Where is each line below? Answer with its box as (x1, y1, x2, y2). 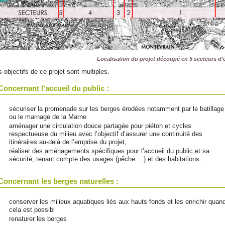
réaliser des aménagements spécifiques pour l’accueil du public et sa (9, 147, 209, 155)
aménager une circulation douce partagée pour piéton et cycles (9, 122, 191, 130)
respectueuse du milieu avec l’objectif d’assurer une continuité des (9, 130, 202, 138)
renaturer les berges (9, 215, 67, 222)
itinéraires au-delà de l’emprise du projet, (9, 138, 127, 146)
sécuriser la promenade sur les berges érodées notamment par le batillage (9, 105, 224, 113)
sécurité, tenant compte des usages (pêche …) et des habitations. (9, 155, 201, 163)
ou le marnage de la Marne (9, 113, 86, 121)
